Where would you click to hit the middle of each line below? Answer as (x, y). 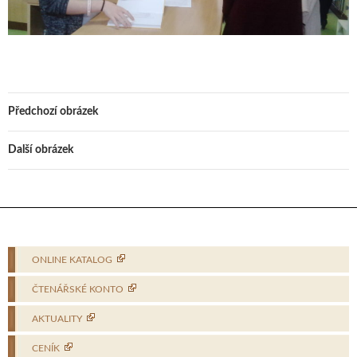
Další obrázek (41, 149)
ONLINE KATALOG (72, 259)
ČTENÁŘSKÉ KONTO (78, 289)
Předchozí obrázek (53, 111)
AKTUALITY (57, 318)
